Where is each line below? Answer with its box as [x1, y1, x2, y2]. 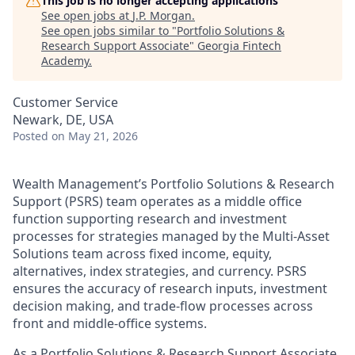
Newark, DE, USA [13, 111, 113, 128]
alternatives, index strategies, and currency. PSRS [13, 262, 307, 280]
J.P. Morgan [132, 8, 192, 23]
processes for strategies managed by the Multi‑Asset [13, 227, 330, 245]
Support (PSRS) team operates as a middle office [13, 193, 302, 210]
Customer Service [13, 94, 118, 111]
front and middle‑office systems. [13, 315, 207, 332]
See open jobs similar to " [41, 23, 177, 38]
